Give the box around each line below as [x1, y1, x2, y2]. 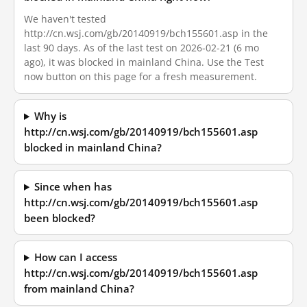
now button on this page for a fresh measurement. [24, 70, 257, 83]
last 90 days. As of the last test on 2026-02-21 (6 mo [24, 41, 259, 54]
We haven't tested [24, 12, 106, 25]
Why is [34, 110, 67, 123]
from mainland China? [24, 282, 134, 295]
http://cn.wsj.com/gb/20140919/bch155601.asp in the [24, 27, 268, 40]
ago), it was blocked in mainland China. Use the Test [24, 56, 264, 69]
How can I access [34, 251, 118, 264]
